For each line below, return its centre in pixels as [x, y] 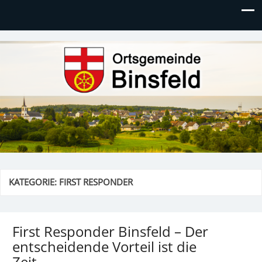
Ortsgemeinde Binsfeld [93, 51]
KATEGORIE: [34, 182]
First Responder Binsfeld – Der [110, 232]
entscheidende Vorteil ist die [104, 247]
